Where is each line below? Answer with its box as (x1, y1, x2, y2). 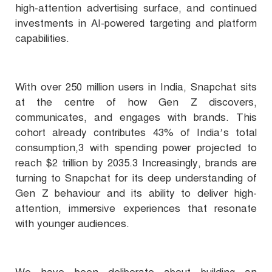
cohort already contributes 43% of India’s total (15, 126, 257, 140)
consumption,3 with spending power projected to (15, 141, 257, 155)
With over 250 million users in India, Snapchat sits (15, 81, 257, 94)
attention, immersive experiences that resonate (15, 202, 257, 216)
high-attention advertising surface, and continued (15, 2, 257, 15)
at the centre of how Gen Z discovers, (15, 96, 257, 109)
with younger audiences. (15, 217, 129, 231)
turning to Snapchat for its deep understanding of (15, 172, 257, 185)
